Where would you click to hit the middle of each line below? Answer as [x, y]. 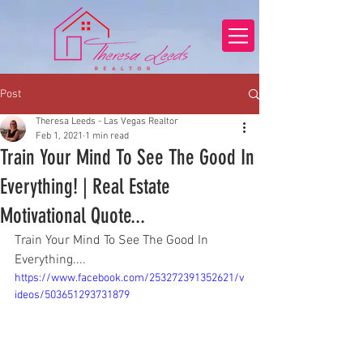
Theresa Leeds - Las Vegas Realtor [107, 122]
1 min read [107, 136]
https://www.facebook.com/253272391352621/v [130, 278]
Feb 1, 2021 [59, 136]
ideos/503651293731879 [72, 295]
